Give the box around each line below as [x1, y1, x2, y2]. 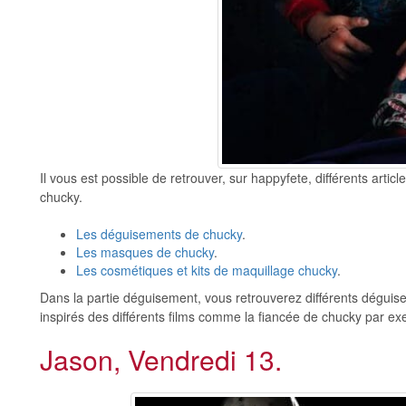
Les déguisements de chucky [76, 224, 242, 243]
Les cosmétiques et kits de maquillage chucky [76, 260, 337, 279]
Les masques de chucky [76, 242, 214, 261]
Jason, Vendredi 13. [40, 339, 282, 379]
